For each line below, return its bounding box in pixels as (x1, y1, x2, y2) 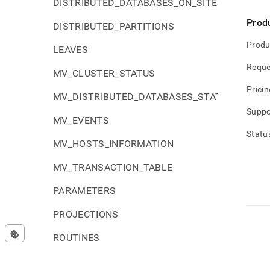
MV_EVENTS (53, 115, 109, 126)
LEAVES (53, 44, 88, 55)
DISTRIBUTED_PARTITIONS (53, 20, 175, 32)
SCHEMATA (53, 256, 104, 267)
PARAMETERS (53, 185, 116, 196)
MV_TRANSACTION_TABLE (53, 162, 173, 173)
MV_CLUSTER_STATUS (53, 67, 155, 79)
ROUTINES (53, 232, 100, 243)
